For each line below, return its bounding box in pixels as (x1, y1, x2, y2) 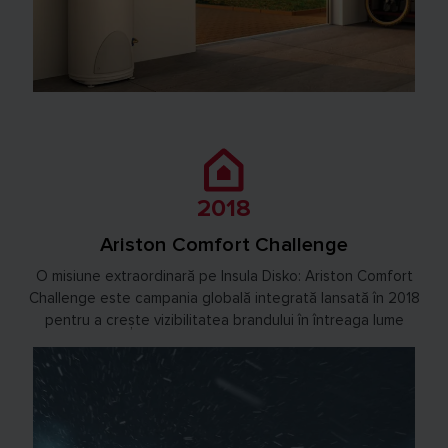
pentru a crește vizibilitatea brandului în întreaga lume (44, 310, 404, 329)
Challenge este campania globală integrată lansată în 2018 (28, 288, 420, 307)
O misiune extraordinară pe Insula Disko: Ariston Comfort (35, 266, 413, 285)
